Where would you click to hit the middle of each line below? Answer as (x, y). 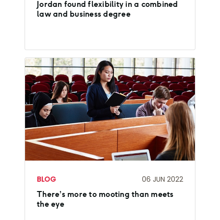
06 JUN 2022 (163, 179)
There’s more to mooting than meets (105, 194)
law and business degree (84, 14)
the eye (51, 204)
